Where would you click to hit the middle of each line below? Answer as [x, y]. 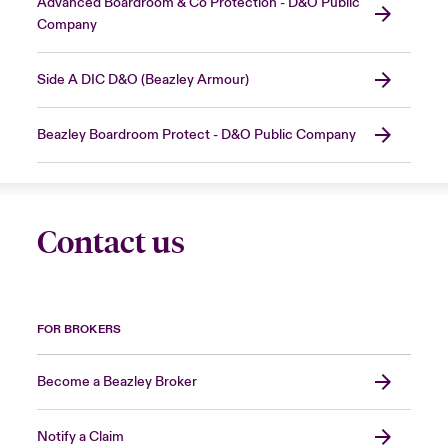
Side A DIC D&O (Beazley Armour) [142, 80]
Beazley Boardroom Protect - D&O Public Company [196, 135]
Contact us [110, 243]
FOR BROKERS [78, 330]
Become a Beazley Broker [116, 382]
